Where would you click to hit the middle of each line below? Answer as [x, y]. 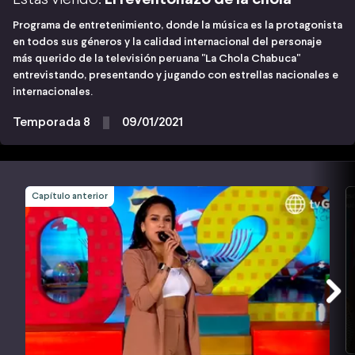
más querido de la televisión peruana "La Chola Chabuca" [157, 59]
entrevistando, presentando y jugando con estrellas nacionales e [176, 75]
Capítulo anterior [70, 196]
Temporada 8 [52, 122]
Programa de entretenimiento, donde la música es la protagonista [177, 25]
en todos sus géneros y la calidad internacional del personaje [167, 42]
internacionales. [53, 92]
